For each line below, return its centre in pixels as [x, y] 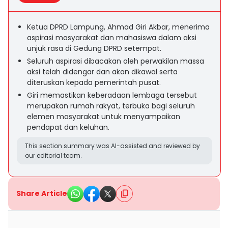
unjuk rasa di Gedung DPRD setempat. [94, 48]
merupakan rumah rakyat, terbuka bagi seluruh [111, 106]
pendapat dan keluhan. [68, 127]
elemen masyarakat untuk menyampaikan [104, 117]
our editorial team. [53, 155]
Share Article [42, 193]
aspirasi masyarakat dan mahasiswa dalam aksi [112, 38]
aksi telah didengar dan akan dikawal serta [102, 72]
